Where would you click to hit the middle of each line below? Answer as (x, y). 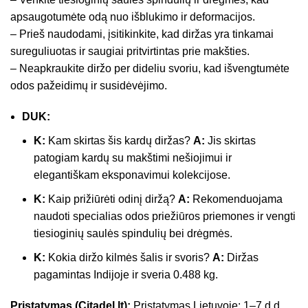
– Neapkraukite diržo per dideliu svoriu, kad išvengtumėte (150, 68)
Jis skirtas (230, 140)
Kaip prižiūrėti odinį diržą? (112, 199)
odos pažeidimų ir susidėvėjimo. (89, 85)
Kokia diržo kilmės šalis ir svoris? (129, 257)
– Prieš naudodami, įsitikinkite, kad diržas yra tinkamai (142, 34)
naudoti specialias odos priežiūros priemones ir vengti (165, 216)
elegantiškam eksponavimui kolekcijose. (132, 175)
